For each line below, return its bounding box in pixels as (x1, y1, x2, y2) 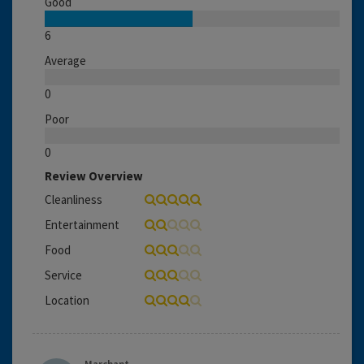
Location (45, 292, 89, 308)
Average (45, 52, 86, 68)
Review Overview (45, 167, 143, 184)
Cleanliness (45, 191, 102, 207)
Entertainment (45, 216, 119, 232)
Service (45, 266, 82, 283)
